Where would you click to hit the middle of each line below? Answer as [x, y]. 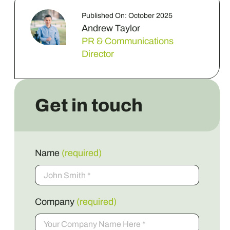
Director [98, 54]
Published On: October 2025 [127, 16]
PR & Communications [128, 41]
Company [56, 202]
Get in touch [89, 105]
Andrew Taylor [111, 28]
